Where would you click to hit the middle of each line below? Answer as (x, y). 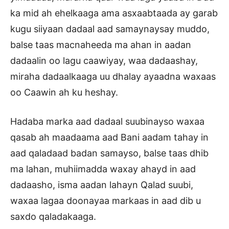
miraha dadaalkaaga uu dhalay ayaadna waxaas (113, 77)
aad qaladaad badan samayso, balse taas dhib (109, 153)
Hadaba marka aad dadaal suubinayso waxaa (107, 122)
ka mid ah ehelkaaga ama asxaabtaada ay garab (114, 13)
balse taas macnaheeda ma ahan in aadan (101, 45)
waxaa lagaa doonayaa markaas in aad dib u (106, 201)
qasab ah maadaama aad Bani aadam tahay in (109, 138)
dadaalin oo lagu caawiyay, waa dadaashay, (104, 61)
